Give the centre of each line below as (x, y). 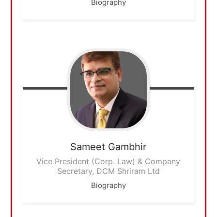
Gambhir (127, 147)
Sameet (88, 147)
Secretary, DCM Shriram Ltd (108, 171)
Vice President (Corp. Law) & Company (108, 161)
